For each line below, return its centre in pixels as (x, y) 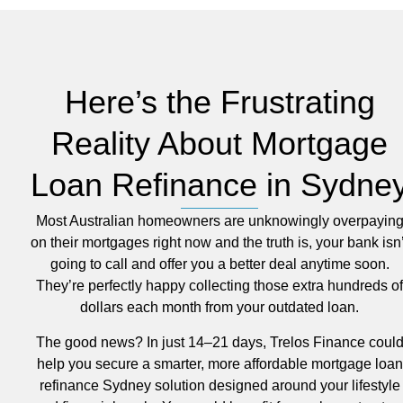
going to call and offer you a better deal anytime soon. (219, 264)
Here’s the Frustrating (219, 102)
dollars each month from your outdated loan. (219, 308)
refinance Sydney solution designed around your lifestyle (219, 385)
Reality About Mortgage (219, 143)
